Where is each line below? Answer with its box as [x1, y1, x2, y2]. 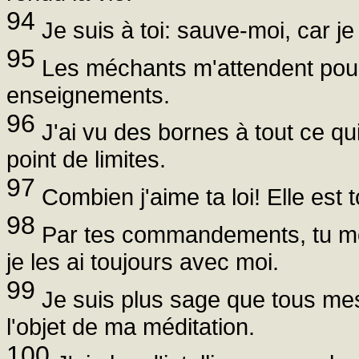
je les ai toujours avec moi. [6, 248, 279, 275]
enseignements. [6, 81, 170, 108]
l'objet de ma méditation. [6, 313, 255, 340]
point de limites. [6, 146, 166, 173]
